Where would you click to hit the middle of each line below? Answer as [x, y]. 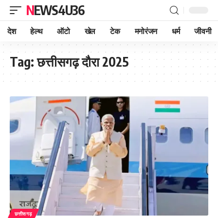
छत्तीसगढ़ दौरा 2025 [83, 62]
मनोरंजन [146, 31]
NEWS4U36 [59, 10]
